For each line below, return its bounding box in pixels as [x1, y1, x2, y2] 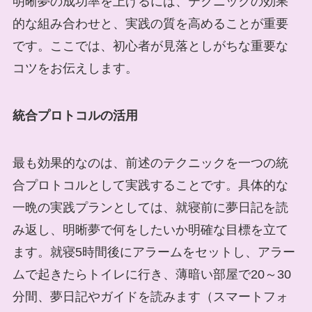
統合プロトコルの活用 [12, 109, 138, 123]
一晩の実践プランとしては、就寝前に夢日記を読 [12, 201, 288, 215]
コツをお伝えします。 [12, 61, 138, 76]
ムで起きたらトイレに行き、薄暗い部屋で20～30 [12, 267, 291, 282]
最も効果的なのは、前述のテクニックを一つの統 [12, 156, 288, 171]
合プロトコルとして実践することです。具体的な [12, 178, 288, 193]
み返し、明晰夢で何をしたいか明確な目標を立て [12, 223, 288, 237]
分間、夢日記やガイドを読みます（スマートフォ [12, 290, 288, 304]
